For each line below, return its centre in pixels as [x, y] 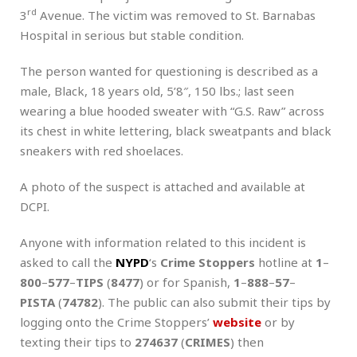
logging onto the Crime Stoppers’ [116, 322]
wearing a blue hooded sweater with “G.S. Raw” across [172, 111]
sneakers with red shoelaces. [102, 151]
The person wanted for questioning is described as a [169, 71]
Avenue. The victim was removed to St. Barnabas [176, 16]
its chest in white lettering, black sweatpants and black [176, 131]
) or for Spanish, [186, 282]
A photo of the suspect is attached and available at [163, 187]
